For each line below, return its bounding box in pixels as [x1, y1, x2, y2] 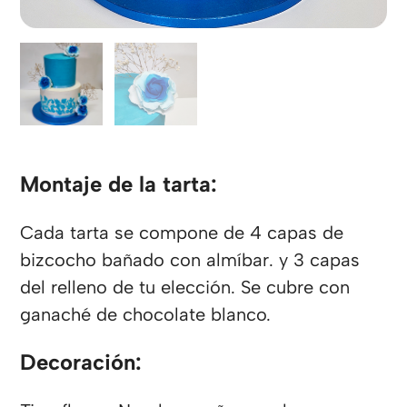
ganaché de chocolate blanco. [20, 303, 272, 326]
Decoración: [20, 349, 143, 376]
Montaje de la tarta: [20, 171, 218, 198]
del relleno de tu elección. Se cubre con [20, 276, 351, 299]
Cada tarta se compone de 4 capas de [20, 222, 344, 244]
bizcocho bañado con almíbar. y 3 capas [20, 249, 361, 272]
